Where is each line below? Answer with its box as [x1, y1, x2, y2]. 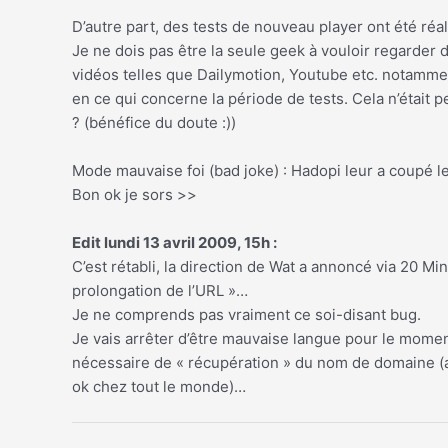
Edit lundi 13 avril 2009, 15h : [72, 233, 277, 253]
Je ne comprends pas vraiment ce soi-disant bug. [72, 305, 421, 325]
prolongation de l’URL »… [72, 281, 248, 301]
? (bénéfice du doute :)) [72, 113, 236, 133]
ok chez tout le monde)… [72, 377, 246, 397]
